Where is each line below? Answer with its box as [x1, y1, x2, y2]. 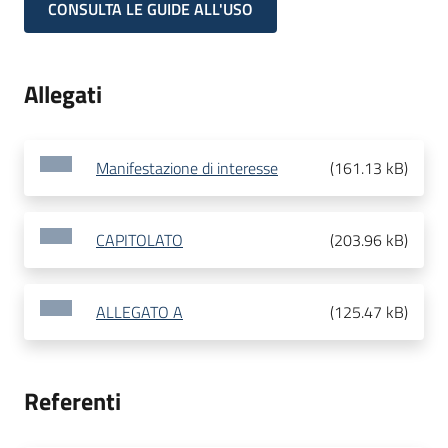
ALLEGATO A [96, 300, 183, 325]
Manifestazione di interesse [96, 156, 278, 181]
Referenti [24, 383, 121, 420]
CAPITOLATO [96, 228, 183, 253]
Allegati [24, 76, 102, 113]
